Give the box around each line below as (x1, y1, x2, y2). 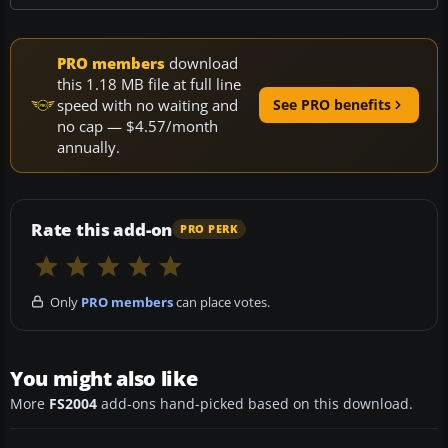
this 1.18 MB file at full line (57, 73, 241, 94)
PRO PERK (180, 222, 239, 237)
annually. (57, 136, 120, 157)
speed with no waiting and (57, 94, 238, 115)
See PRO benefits (273, 95, 391, 115)
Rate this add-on (31, 217, 173, 241)
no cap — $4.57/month (57, 115, 218, 136)
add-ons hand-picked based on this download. (97, 394, 413, 413)
